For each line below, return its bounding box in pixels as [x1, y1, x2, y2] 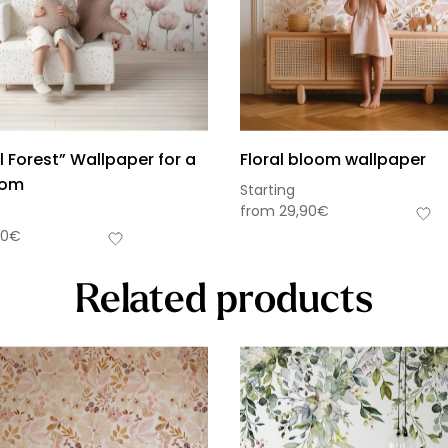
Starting [240, 179, 295, 200]
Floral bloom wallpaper [240, 147, 426, 171]
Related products [75, 270, 373, 323]
